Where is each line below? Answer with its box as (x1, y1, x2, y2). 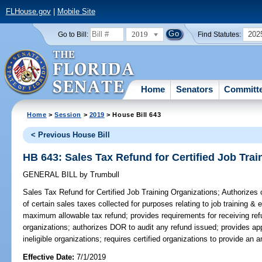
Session (54, 111, 82, 118)
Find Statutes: (198, 30, 242, 38)
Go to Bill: (57, 30, 88, 38)
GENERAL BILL (23, 170, 80, 180)
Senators (176, 84, 213, 94)
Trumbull (88, 170, 120, 180)
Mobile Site (57, 7, 95, 16)
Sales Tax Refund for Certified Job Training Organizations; (23, 188, 220, 197)
